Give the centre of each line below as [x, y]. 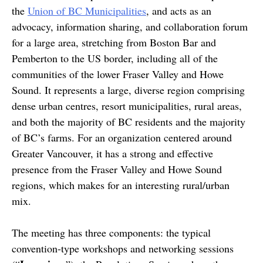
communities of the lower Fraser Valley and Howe [118, 74]
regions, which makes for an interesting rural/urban [121, 185]
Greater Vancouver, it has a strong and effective [112, 153]
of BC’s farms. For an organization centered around [122, 137]
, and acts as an [179, 11]
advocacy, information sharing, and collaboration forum [130, 26]
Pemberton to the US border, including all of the [115, 58]
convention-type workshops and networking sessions [123, 248]
